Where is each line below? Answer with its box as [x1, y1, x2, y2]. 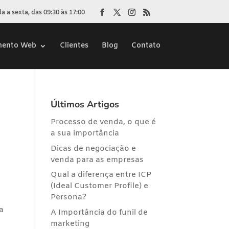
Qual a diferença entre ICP [50, 170, 151, 180]
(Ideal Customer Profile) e [50, 181, 148, 191]
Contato [131, 40, 161, 51]
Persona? [50, 192, 86, 202]
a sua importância [50, 128, 119, 139]
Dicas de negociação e [50, 143, 136, 154]
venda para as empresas [50, 154, 144, 165]
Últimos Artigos [50, 98, 119, 110]
